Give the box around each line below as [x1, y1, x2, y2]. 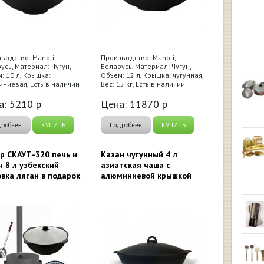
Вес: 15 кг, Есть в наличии [101, 80, 185, 88]
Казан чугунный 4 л [101, 149, 177, 160]
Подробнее [110, 121, 142, 129]
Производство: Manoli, [101, 53, 176, 62]
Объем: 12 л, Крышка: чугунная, [101, 71, 203, 80]
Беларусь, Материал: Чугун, [101, 62, 191, 71]
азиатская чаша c [101, 160, 170, 170]
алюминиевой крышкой [101, 170, 192, 181]
